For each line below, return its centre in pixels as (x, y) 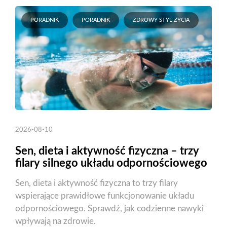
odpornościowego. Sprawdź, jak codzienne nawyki (109, 208)
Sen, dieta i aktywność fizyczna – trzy (107, 151)
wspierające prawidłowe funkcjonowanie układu (105, 196)
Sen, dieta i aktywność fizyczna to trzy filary (97, 183)
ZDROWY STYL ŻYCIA (161, 20)
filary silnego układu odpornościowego (111, 163)
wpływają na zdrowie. (55, 221)
